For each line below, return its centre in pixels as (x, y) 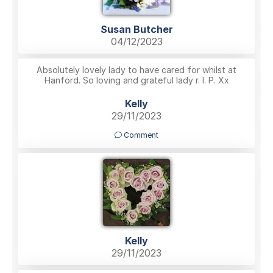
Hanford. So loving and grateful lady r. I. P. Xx (136, 80)
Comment (140, 135)
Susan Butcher (136, 30)
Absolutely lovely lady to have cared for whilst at (136, 70)
